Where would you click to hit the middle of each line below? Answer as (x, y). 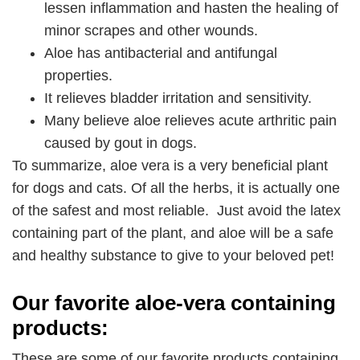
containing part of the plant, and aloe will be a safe (173, 233)
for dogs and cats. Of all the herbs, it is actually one (176, 188)
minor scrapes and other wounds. (151, 31)
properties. (78, 76)
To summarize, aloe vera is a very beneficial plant (170, 166)
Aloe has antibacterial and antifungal (161, 53)
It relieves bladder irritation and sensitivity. (178, 98)
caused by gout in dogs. (121, 143)
